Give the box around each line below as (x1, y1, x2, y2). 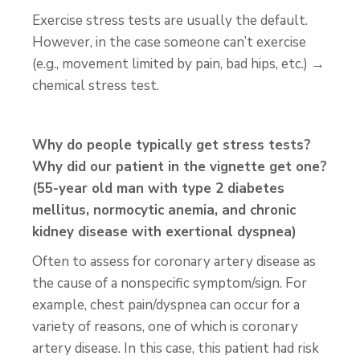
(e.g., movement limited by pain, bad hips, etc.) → (32, 55, 325, 73)
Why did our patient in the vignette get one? (32, 157, 327, 176)
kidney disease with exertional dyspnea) (32, 223, 297, 241)
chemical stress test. (32, 76, 159, 95)
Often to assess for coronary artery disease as (32, 252, 316, 271)
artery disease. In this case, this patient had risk (32, 339, 319, 358)
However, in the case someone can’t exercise (32, 33, 306, 51)
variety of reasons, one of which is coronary (32, 317, 298, 336)
